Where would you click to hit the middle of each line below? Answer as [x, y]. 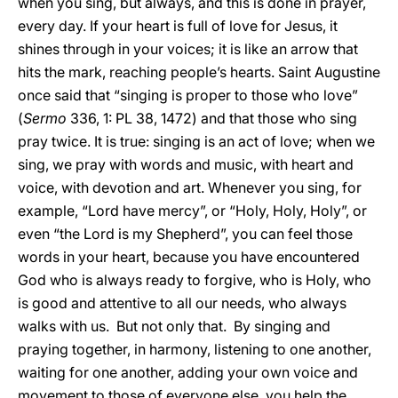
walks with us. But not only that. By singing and [174, 326]
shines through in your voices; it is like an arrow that [188, 49]
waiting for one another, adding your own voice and [188, 372]
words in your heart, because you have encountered [189, 257]
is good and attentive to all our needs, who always [182, 303]
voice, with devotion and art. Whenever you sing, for [190, 187]
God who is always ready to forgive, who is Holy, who [195, 280]
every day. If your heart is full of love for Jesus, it [178, 26]
